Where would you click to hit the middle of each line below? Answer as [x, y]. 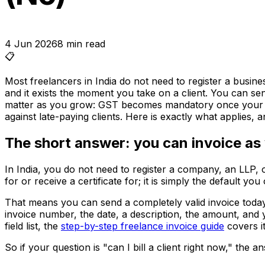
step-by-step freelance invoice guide [143, 226]
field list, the [33, 226]
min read [84, 44]
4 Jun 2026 [31, 44]
